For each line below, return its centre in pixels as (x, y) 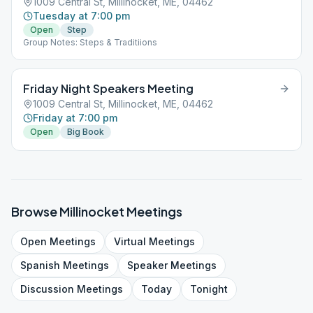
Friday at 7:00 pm (75, 118)
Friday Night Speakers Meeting (108, 88)
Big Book (86, 132)
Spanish (40, 265)
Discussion (47, 289)
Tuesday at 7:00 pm (81, 16)
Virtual (130, 241)
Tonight (209, 289)
